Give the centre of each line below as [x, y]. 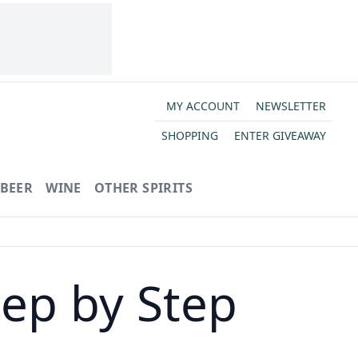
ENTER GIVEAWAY [280, 135]
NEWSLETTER [290, 105]
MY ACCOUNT [203, 105]
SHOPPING [189, 135]
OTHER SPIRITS [143, 188]
